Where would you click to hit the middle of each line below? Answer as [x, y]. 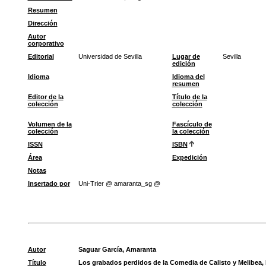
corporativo [46, 43]
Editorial [41, 56]
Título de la [189, 97]
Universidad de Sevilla [110, 56]
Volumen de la [50, 124]
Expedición [189, 157]
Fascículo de [192, 124]
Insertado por [49, 183]
